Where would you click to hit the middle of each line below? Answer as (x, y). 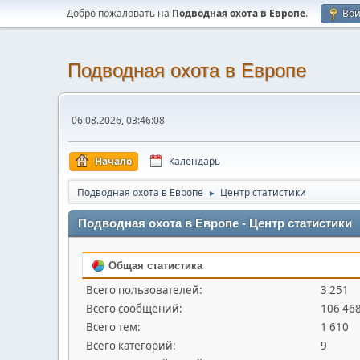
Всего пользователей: (144, 290)
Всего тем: (113, 327)
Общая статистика (154, 266)
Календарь (194, 161)
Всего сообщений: (134, 309)
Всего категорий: (131, 346)
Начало (113, 161)
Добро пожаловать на (119, 13)
